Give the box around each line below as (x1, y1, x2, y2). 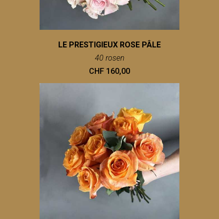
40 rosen (94, 53, 125, 63)
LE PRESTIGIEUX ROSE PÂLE (58, 40, 161, 50)
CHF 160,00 (89, 66, 130, 76)
